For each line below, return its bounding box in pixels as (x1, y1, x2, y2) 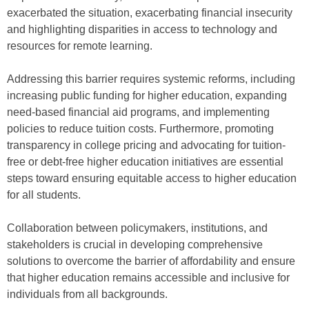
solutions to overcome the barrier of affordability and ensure (7, 255, 295, 267)
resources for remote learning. (7, 40, 152, 52)
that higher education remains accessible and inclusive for (7, 272, 290, 283)
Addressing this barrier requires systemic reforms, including (7, 73, 295, 85)
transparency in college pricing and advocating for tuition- (7, 139, 286, 151)
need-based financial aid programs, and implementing (7, 106, 270, 118)
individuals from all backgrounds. (7, 288, 168, 300)
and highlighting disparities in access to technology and (7, 23, 277, 35)
